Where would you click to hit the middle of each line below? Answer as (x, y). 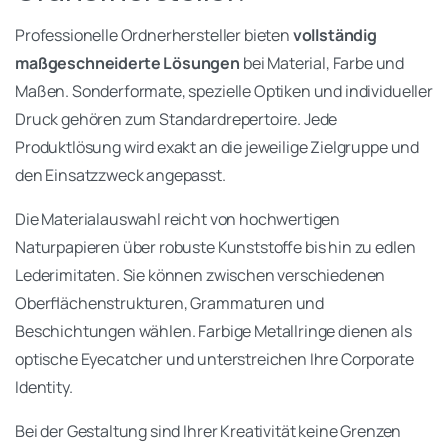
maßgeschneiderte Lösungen (127, 63)
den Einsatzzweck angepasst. (120, 175)
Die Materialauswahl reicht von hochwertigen (178, 219)
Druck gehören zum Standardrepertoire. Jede (176, 119)
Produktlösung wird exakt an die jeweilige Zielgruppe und (217, 147)
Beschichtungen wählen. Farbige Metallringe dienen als (213, 331)
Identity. (44, 387)
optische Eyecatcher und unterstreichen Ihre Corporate (214, 359)
